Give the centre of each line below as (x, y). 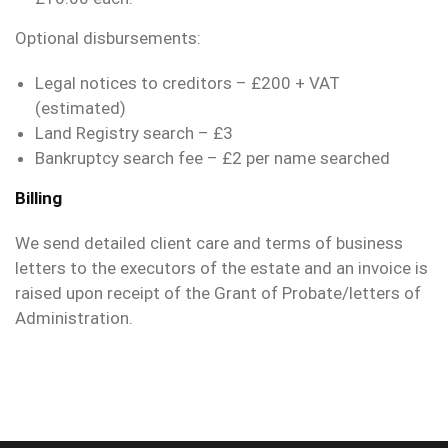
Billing (38, 198)
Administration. (74, 318)
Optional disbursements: (108, 38)
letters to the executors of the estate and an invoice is (221, 268)
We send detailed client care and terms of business (209, 243)
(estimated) (80, 108)
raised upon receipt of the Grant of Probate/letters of (218, 293)
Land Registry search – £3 (134, 133)
